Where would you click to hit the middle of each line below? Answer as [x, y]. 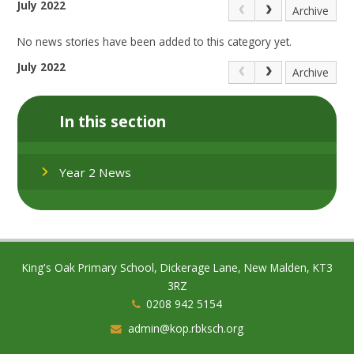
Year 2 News [96, 172]
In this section [113, 122]
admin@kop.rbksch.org [185, 328]
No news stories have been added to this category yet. [155, 41]
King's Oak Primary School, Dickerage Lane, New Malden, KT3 [177, 267]
